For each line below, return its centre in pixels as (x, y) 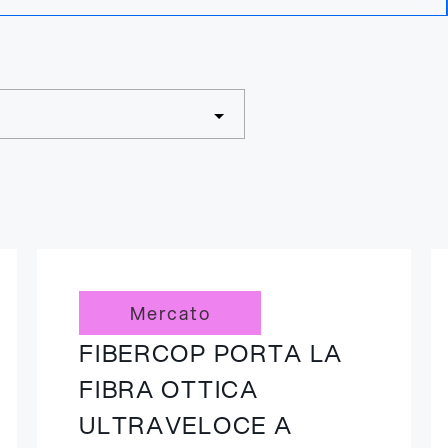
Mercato (170, 313)
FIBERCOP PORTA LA (211, 353)
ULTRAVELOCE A (186, 425)
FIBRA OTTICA (169, 389)
